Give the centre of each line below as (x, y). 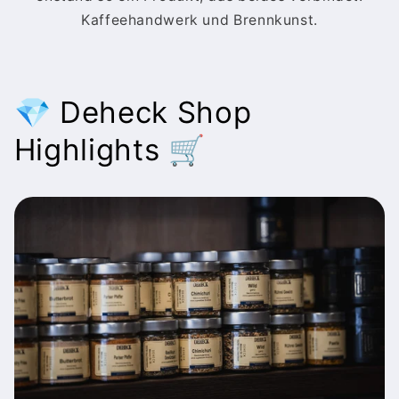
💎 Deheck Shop (133, 113)
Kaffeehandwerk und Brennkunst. (199, 20)
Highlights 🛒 (110, 150)
